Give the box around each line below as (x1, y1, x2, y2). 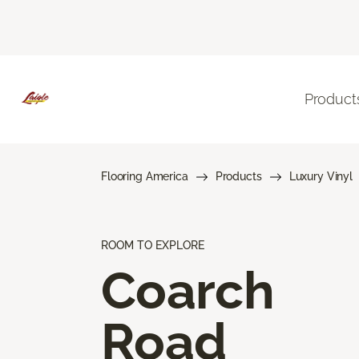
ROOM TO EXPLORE (101, 238, 204, 252)
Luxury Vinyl (288, 169, 353, 183)
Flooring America (101, 169, 188, 183)
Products (215, 169, 262, 183)
